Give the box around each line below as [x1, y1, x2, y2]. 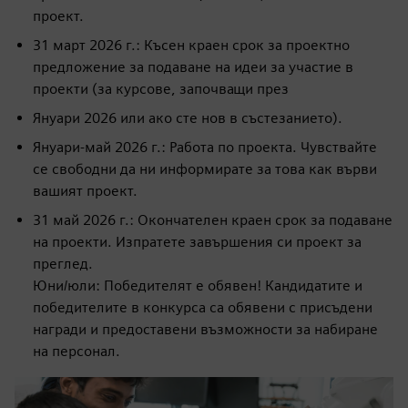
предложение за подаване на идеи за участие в [33, 57, 353, 76]
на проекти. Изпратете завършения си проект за [33, 232, 362, 250]
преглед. [33, 254, 93, 272]
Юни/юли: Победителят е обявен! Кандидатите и [33, 276, 362, 294]
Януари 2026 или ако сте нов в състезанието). [33, 108, 342, 127]
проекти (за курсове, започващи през [33, 79, 289, 97]
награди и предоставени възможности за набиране [33, 320, 378, 338]
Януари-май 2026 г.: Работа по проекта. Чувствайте [33, 138, 377, 156]
